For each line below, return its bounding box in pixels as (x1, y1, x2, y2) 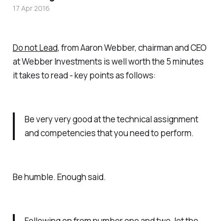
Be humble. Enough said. (12, 171, 106, 183)
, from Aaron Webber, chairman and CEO (57, 41, 207, 53)
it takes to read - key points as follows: (12, 69, 156, 81)
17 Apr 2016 (12, 3, 50, 13)
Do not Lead (12, 41, 58, 53)
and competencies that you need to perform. (24, 127, 194, 139)
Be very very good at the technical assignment (24, 113, 198, 125)
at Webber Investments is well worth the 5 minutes (12, 55, 204, 67)
